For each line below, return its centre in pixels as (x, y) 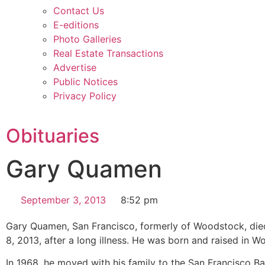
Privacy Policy (85, 96)
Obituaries (53, 136)
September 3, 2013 (63, 200)
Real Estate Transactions (108, 53)
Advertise (75, 67)
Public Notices (85, 82)
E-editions (76, 25)
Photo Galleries (87, 39)
